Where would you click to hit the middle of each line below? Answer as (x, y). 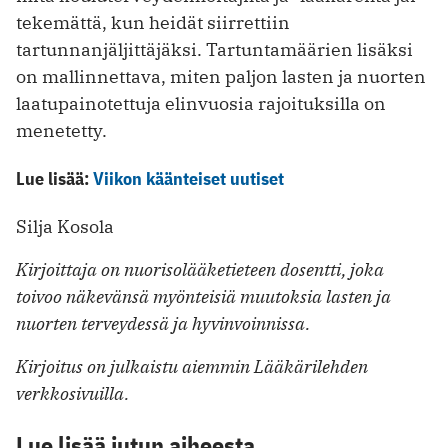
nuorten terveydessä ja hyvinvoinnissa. (163, 324)
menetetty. (61, 131)
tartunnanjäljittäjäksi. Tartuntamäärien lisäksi (214, 50)
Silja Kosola (65, 227)
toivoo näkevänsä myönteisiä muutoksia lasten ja (203, 297)
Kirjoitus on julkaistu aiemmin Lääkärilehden (192, 367)
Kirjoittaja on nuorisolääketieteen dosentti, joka (200, 270)
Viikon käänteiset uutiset (188, 179)
